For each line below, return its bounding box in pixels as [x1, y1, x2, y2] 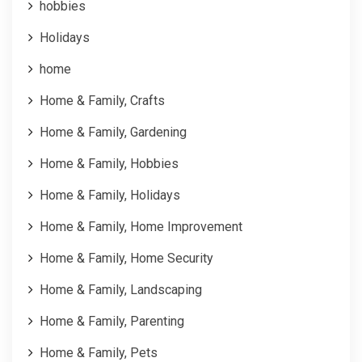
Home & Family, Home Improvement [40, 218, 242, 234]
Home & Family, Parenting [40, 313, 184, 329]
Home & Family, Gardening [40, 124, 187, 140]
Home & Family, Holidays [40, 187, 180, 203]
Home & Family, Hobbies [40, 155, 179, 171]
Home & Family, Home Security [40, 250, 213, 266]
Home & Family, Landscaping [40, 281, 202, 297]
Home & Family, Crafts [40, 92, 165, 108]
